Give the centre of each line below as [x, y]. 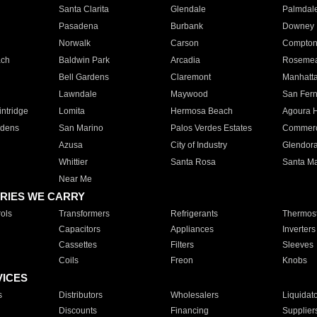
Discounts [77, 311]
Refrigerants [194, 214]
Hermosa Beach [201, 111]
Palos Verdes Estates [211, 128]
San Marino [81, 128]
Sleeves [298, 245]
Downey [298, 26]
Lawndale [77, 94]
